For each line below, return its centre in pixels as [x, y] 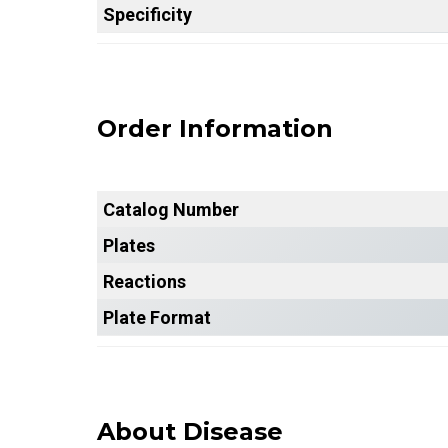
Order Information [215, 128]
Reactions [144, 281]
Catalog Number [171, 209]
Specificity [147, 14]
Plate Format [157, 317]
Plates [129, 245]
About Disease [190, 431]
